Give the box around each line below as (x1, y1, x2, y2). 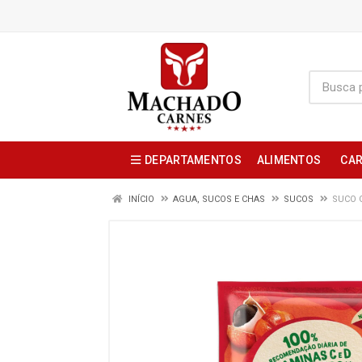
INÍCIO (126, 194, 154, 204)
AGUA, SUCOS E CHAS (173, 194, 265, 204)
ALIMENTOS (256, 154, 322, 166)
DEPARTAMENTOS (145, 154, 242, 166)
